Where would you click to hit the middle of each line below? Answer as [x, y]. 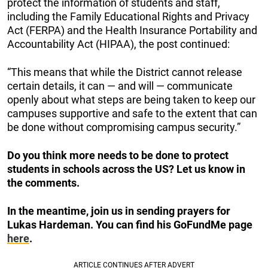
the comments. [43, 182]
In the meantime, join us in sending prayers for [119, 211]
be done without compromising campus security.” [124, 127]
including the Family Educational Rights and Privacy [128, 16]
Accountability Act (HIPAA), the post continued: [118, 44]
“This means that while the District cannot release [125, 72]
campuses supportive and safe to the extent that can [132, 113]
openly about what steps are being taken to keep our [131, 99]
